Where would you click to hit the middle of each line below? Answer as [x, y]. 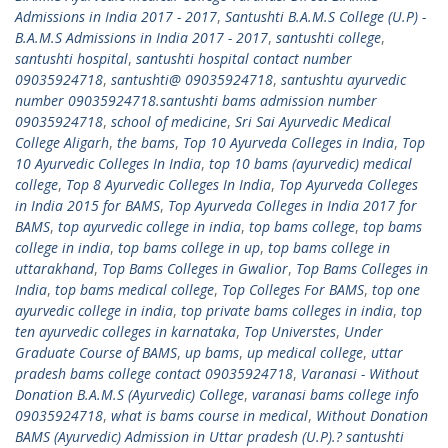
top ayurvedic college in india [149, 226]
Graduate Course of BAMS [96, 352]
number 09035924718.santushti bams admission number [196, 100]
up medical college [305, 352]
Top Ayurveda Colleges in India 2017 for [292, 205]
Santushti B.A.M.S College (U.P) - [325, 16]
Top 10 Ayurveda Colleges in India [288, 142]
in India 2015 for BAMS [87, 205]
